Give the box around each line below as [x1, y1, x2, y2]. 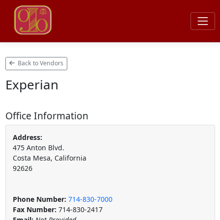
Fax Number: [12, 204, 58, 214]
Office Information [5, 109, 88, 122]
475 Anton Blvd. [12, 142, 64, 152]
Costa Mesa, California [12, 153, 86, 163]
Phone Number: [12, 194, 66, 204]
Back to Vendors [16, 59, 63, 68]
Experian [5, 75, 58, 93]
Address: [12, 132, 42, 142]
